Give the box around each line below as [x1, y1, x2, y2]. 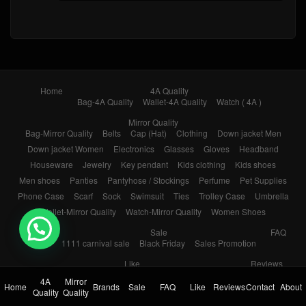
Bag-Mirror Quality [25, 127, 93, 139]
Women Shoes [211, 206, 266, 218]
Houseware [30, 158, 73, 171]
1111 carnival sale [61, 237, 130, 249]
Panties [70, 174, 98, 186]
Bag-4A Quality [76, 96, 133, 108]
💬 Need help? [81, 221, 153, 235]
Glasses [164, 143, 194, 155]
